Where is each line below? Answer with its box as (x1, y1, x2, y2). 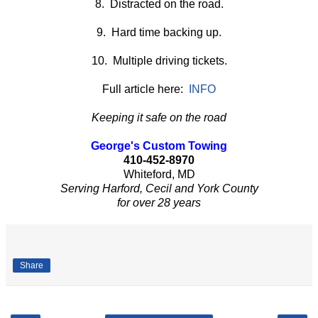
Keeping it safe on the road (92, 111, 226, 124)
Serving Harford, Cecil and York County (60, 182, 258, 195)
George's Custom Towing (91, 140, 227, 153)
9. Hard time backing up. (97, 26, 221, 39)
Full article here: (102, 83, 189, 96)
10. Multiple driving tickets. (91, 55, 227, 67)
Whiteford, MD (123, 168, 195, 181)
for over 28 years (117, 197, 201, 209)
